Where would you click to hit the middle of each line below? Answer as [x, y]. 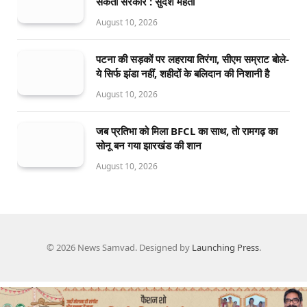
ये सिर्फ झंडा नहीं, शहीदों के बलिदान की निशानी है [183, 74]
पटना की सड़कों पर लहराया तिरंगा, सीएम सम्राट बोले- [193, 59]
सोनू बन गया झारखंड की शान [149, 146]
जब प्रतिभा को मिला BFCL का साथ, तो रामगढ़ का [187, 131]
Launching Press [225, 248]
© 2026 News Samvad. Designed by [119, 248]
